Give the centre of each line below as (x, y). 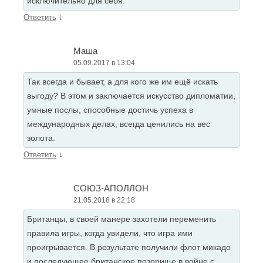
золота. (41, 138)
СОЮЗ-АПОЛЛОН (111, 188)
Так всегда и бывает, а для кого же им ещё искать (122, 82)
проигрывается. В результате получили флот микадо (129, 247)
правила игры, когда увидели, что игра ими (110, 233)
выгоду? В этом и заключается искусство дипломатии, (131, 96)
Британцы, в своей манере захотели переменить (122, 219)
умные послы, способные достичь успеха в (110, 110)
